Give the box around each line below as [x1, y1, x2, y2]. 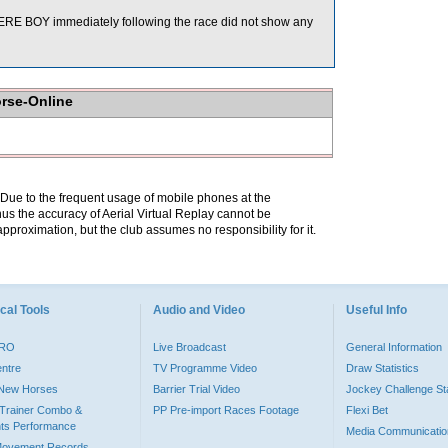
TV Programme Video [153, 362, 257, 374]
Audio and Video [153, 303, 245, 317]
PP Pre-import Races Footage [153, 404, 299, 416]
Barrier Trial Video [153, 383, 240, 395]
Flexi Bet [346, 404, 388, 416]
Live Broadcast [153, 341, 226, 353]
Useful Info [346, 303, 407, 317]
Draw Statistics [346, 362, 419, 374]
